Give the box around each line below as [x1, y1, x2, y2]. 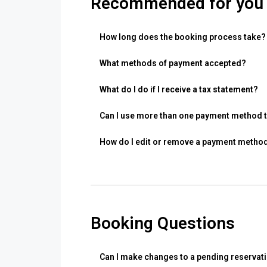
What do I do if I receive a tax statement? [100, 85, 258, 95]
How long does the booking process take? [100, 32, 266, 42]
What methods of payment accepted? [100, 58, 246, 69]
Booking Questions [91, 213, 235, 234]
